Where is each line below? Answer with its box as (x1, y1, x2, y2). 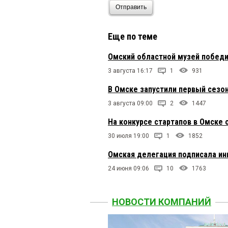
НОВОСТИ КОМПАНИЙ (112, 196, 211, 207)
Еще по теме (108, 31, 157, 42)
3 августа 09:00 (108, 99, 153, 107)
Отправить (116, 4, 147, 11)
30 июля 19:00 (108, 132, 149, 139)
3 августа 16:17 (108, 67, 153, 74)
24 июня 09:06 (108, 164, 149, 172)
